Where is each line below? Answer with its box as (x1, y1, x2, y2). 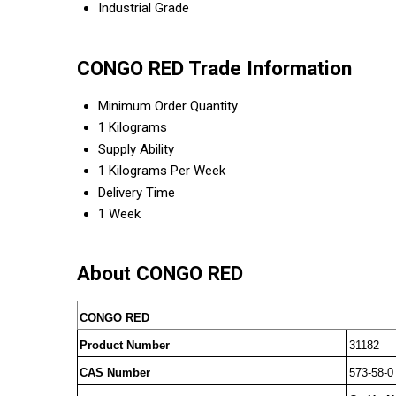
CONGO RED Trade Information (77, 57, 352, 80)
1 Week (98, 205, 141, 222)
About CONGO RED (77, 262, 243, 286)
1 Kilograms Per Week (98, 162, 225, 179)
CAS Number (79, 366, 150, 380)
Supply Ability (98, 141, 174, 157)
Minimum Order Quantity (98, 97, 238, 114)
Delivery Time (98, 184, 175, 201)
